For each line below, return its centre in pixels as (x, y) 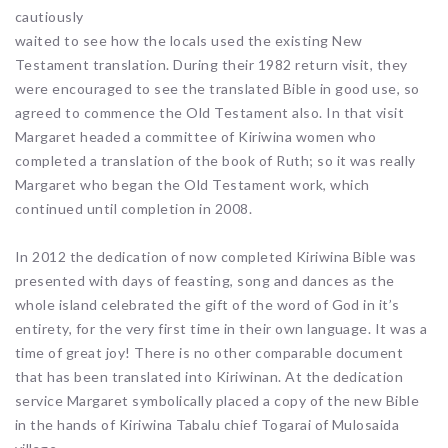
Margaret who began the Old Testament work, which (192, 185)
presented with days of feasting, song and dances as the (205, 281)
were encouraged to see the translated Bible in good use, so (217, 89)
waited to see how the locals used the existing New (189, 41)
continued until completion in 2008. (134, 209)
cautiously (49, 17)
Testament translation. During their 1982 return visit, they (211, 65)
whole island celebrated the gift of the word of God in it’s (207, 305)
